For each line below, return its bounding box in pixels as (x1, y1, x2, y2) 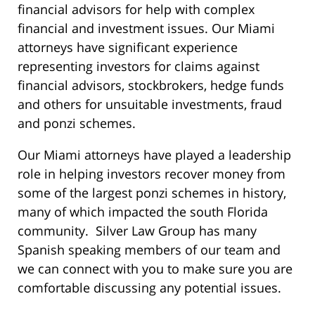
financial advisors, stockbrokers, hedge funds (18, 77, 284, 94)
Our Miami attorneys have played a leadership (18, 146, 291, 164)
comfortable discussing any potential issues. (18, 279, 281, 297)
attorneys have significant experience (18, 39, 238, 56)
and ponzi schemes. (18, 115, 136, 132)
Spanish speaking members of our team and (18, 241, 281, 259)
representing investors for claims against (18, 58, 259, 75)
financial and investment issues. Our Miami (18, 20, 275, 37)
